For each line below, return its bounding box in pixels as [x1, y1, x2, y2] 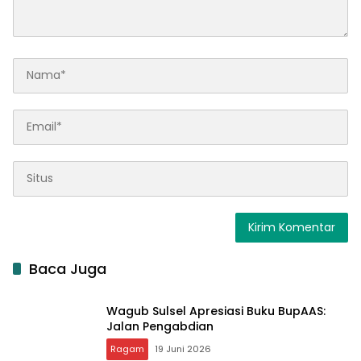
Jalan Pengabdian [106, 317, 214, 334]
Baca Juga [29, 258, 106, 279]
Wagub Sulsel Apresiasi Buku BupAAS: [106, 302, 326, 319]
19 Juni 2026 [155, 342, 211, 355]
